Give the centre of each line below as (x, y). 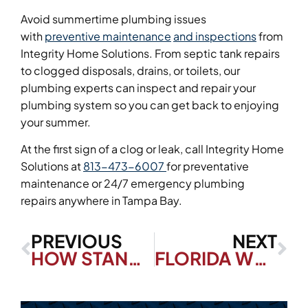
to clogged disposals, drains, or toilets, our (130, 70)
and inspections (215, 36)
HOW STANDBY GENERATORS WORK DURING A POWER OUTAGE (135, 258)
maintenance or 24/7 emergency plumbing (133, 184)
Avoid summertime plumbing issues (113, 19)
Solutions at (52, 166)
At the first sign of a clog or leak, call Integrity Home (152, 149)
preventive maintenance (108, 36)
